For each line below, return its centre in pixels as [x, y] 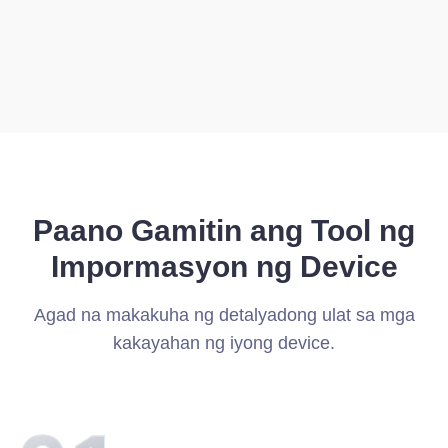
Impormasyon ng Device [224, 266]
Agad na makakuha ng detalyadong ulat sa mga [224, 315]
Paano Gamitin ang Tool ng [224, 230]
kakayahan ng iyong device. [224, 343]
